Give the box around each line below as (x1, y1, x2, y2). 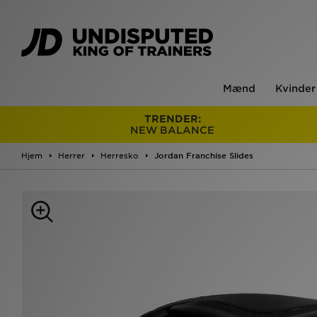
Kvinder (275, 83, 316, 94)
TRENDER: (144, 113, 201, 125)
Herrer (58, 151, 85, 161)
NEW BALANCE (130, 125, 215, 136)
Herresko (100, 151, 139, 161)
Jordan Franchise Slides (154, 151, 253, 161)
